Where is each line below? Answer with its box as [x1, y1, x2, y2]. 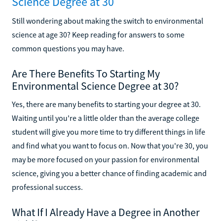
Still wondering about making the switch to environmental [12, 15, 203, 26]
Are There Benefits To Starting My [12, 66, 160, 80]
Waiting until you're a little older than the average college [12, 112, 199, 123]
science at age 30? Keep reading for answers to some [12, 29, 184, 39]
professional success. [12, 182, 83, 192]
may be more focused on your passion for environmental [12, 154, 199, 164]
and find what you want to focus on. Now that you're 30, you [12, 140, 208, 150]
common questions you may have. [12, 43, 124, 53]
